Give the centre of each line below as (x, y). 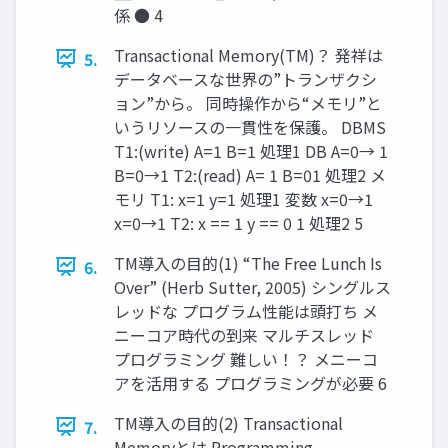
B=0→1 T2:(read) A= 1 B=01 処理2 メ (250, 174)
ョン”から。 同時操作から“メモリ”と (248, 102)
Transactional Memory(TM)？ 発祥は (248, 54)
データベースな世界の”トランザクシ (245, 78)
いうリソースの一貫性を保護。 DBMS (250, 126)
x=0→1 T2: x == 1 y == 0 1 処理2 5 (238, 222)
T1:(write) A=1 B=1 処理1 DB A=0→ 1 (251, 150)
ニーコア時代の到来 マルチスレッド (244, 334)
